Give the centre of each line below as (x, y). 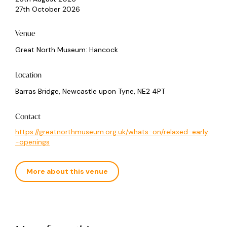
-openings (32, 142)
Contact (28, 116)
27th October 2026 (48, 9)
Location (28, 74)
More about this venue (67, 171)
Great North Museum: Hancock (67, 49)
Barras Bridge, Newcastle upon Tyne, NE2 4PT (90, 91)
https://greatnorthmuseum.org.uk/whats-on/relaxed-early (112, 131)
